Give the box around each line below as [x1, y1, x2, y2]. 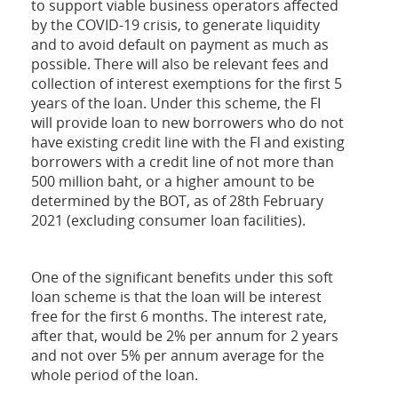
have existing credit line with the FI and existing [31, 132, 345, 153]
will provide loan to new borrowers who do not [31, 113, 344, 133]
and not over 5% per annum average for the [31, 346, 324, 366]
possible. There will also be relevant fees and [31, 54, 329, 75]
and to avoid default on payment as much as [31, 35, 329, 55]
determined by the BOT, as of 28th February [31, 191, 323, 211]
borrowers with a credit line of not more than [31, 152, 334, 172]
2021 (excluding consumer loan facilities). [31, 211, 306, 231]
